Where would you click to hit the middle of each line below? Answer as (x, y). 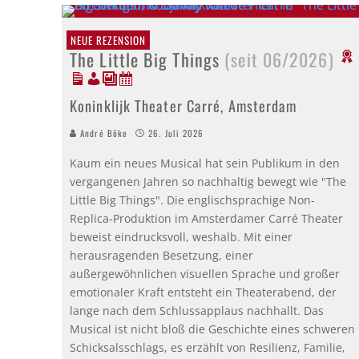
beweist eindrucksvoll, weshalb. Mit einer (181, 236)
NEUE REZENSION (108, 40)
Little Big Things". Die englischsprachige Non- (192, 200)
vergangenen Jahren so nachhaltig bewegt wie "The (208, 181)
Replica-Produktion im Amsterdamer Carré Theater (206, 218)
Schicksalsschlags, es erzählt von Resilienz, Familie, (208, 347)
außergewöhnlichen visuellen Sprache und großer (205, 273)
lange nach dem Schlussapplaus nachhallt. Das (197, 310)
